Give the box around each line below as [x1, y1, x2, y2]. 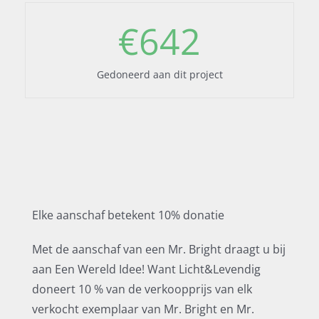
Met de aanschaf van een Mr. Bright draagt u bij [31, 241, 286, 257]
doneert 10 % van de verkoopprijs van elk [31, 281, 252, 297]
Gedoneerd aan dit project [96, 68, 223, 81]
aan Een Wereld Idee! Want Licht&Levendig [31, 261, 261, 277]
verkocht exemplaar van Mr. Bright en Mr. [31, 301, 254, 317]
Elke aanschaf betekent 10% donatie [31, 207, 224, 223]
